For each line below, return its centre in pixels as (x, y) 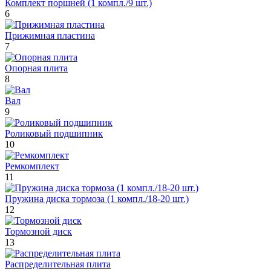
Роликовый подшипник (54, 133)
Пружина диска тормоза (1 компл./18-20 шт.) (97, 198)
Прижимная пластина (50, 35)
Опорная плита (36, 68)
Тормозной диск (38, 231)
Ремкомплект (32, 166)
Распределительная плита (58, 264)
